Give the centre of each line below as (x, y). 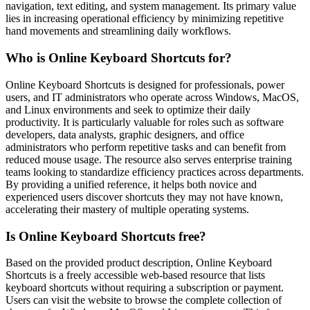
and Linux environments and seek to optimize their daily (128, 109)
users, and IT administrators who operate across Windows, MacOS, (152, 97)
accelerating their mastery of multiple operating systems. (127, 209)
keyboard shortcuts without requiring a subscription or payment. (145, 288)
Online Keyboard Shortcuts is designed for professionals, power (145, 84)
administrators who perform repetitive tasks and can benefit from (146, 147)
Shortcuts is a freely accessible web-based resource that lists (135, 275)
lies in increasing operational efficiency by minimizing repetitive (145, 19)
